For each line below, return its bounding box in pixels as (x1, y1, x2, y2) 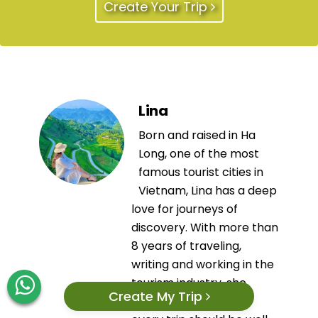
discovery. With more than (131, 219, 278, 236)
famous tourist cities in (138, 164, 263, 181)
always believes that (131, 293, 246, 310)
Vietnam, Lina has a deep (138, 182, 277, 199)
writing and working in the (131, 256, 274, 273)
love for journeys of (131, 201, 238, 218)
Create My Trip (108, 287, 206, 305)
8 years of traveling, (131, 238, 241, 255)
